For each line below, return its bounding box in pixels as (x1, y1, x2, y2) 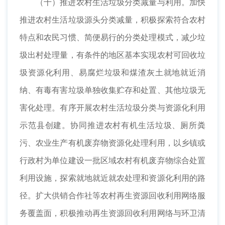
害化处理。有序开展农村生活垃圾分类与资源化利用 (20, 102, 205, 113)
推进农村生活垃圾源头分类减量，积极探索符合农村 (20, 15, 205, 25)
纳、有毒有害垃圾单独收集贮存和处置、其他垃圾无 (20, 85, 205, 95)
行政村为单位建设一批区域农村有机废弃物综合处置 (20, 155, 205, 166)
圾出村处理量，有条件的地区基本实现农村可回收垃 (20, 50, 205, 60)
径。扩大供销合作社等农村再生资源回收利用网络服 (20, 190, 205, 201)
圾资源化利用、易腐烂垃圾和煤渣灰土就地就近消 (20, 67, 205, 78)
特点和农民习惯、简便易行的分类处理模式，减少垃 (20, 32, 205, 43)
